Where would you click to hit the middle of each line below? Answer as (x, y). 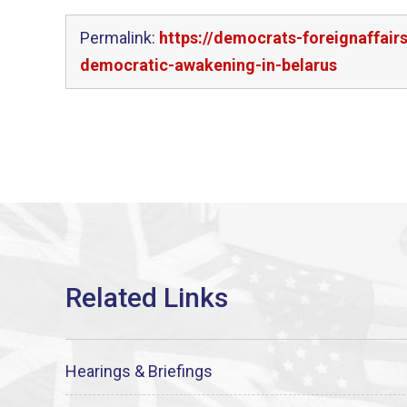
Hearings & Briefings (139, 371)
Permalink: (119, 38)
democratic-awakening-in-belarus (208, 65)
